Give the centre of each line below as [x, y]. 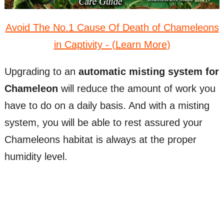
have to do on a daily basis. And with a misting [107, 105]
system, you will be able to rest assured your [103, 122]
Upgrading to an [41, 71]
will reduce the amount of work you [136, 88]
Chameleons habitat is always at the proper [100, 139]
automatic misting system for [148, 71]
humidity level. [36, 156]
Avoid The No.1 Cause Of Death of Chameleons [112, 27]
